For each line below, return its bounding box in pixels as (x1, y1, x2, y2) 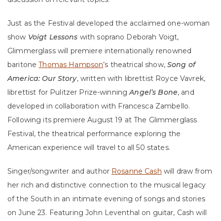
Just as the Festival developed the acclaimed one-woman (7, 19, 210, 28)
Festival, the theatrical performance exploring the (7, 129, 181, 139)
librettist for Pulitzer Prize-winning (7, 88, 130, 97)
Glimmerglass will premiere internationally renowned (7, 46, 192, 56)
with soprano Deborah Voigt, (79, 33, 179, 42)
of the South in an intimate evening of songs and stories (7, 194, 205, 204)
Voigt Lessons (28, 33, 80, 42)
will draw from (161, 167, 212, 176)
